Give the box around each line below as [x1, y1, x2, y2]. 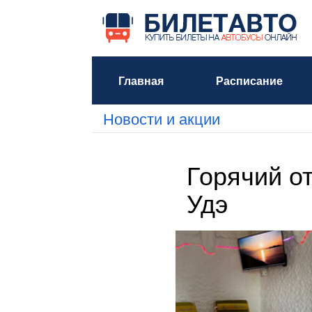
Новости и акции [103, 107, 220, 129]
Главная [118, 72, 164, 88]
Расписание [215, 72, 283, 88]
